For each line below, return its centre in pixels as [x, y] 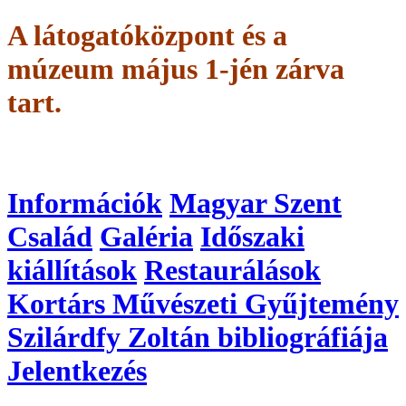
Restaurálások [232, 270]
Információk [85, 203]
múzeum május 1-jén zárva [176, 68]
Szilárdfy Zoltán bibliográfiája [198, 337]
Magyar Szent [256, 203]
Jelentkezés [77, 370]
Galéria [146, 236]
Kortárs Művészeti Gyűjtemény [203, 303]
